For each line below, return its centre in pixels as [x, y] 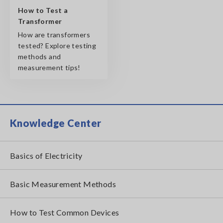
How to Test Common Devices [65, 212]
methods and [40, 56]
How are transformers [54, 34]
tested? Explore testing [57, 45]
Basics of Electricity [46, 155]
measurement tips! [49, 67]
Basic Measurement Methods [63, 184]
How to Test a [43, 10]
